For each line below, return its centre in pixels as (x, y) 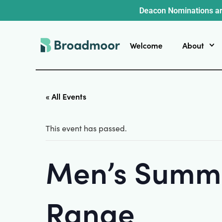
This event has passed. (86, 128)
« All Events (66, 96)
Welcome (146, 45)
